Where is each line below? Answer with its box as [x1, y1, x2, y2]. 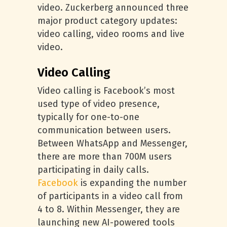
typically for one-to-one [37, 111, 139, 123]
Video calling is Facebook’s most [37, 85, 175, 96]
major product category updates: [37, 15, 177, 26]
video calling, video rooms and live [37, 28, 184, 40]
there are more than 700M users [37, 151, 172, 162]
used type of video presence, [37, 98, 160, 109]
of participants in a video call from [37, 191, 183, 202]
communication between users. [37, 125, 171, 136]
